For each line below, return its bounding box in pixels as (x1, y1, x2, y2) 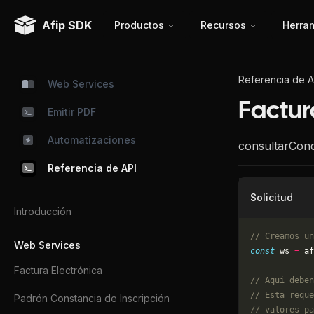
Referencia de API (48, 162, 137, 174)
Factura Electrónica (14, 264, 102, 276)
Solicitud (250, 191, 293, 203)
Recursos (200, 18, 246, 31)
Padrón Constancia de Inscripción (14, 292, 170, 304)
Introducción (14, 205, 71, 217)
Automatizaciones (48, 134, 136, 146)
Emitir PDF (48, 106, 96, 118)
